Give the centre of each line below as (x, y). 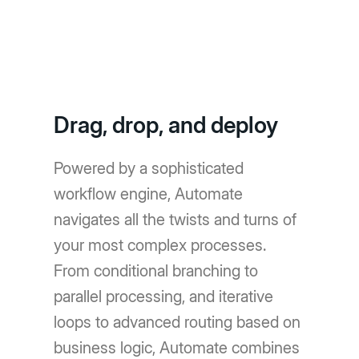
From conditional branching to (156, 271)
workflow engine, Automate (149, 194)
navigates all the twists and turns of (175, 220)
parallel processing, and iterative (164, 297)
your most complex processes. (160, 246)
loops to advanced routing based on (177, 323)
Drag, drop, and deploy (166, 125)
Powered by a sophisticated (149, 169)
